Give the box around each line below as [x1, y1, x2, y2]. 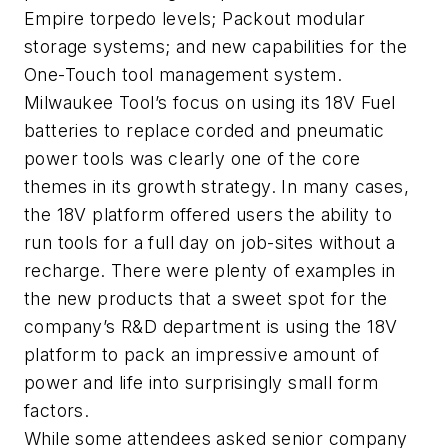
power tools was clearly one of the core [24, 147, 361, 169]
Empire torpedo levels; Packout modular [24, 7, 366, 29]
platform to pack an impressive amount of [24, 343, 379, 365]
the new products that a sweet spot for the [24, 287, 388, 309]
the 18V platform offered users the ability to [24, 203, 392, 225]
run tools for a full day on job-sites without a [24, 231, 396, 253]
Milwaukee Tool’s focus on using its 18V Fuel [24, 91, 396, 113]
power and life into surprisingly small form [24, 371, 379, 393]
